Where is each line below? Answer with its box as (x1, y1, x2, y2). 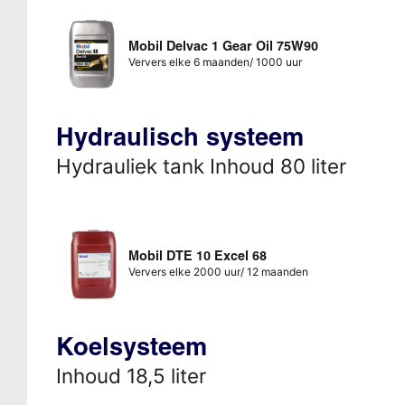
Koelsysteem (55, 330, 207, 362)
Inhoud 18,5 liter (55, 363, 206, 388)
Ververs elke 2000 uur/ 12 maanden (127, 264, 308, 278)
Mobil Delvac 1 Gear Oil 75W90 (127, 37, 318, 54)
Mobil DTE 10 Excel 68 (127, 247, 267, 264)
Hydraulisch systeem (55, 120, 304, 152)
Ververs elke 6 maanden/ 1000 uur (127, 54, 302, 69)
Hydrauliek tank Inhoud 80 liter (55, 153, 346, 178)
